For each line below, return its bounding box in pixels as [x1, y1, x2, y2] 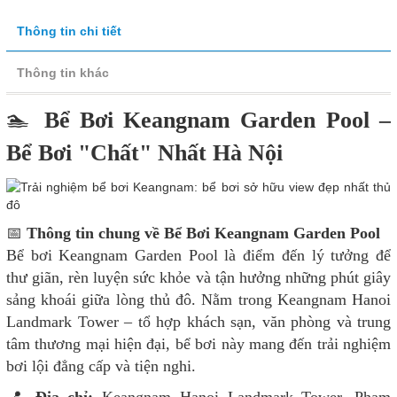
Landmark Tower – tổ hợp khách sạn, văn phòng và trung [6, 312, 391, 331]
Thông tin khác [17, 65, 109, 80]
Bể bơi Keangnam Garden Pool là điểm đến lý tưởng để [6, 245, 391, 264]
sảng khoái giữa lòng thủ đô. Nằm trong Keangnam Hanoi [6, 290, 391, 308]
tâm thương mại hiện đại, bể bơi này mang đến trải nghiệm [6, 334, 391, 353]
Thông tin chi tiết [17, 23, 121, 38]
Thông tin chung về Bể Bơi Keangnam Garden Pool [27, 223, 380, 242]
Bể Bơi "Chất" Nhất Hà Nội [6, 139, 283, 166]
